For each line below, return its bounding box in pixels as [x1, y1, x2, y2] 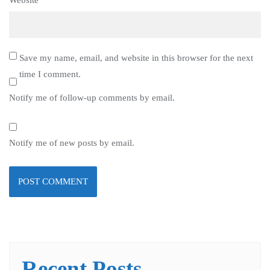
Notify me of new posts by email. [9, 138, 134, 148]
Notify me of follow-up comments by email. [9, 93, 175, 103]
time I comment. [19, 69, 81, 80]
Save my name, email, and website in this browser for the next [19, 53, 253, 63]
